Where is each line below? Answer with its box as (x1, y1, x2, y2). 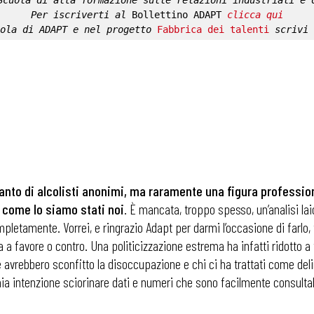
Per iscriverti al (31, 9, 132, 20)
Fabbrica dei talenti (157, 24, 269, 35)
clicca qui (227, 9, 283, 20)
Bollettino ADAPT (132, 9, 221, 20)
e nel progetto (67, 24, 157, 35)
